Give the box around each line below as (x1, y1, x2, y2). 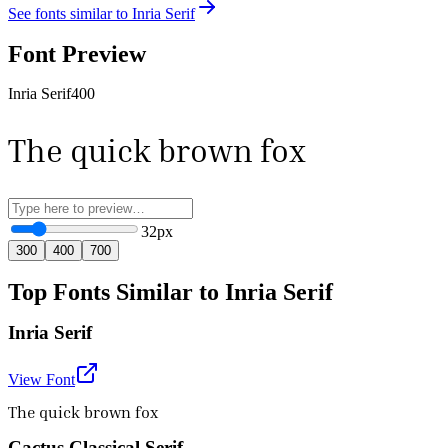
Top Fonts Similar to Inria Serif (8, 279, 333, 306)
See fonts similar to (8, 4, 132, 22)
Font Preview (8, 40, 146, 67)
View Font (8, 371, 75, 389)
